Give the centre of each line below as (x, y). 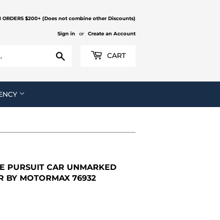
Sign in (66, 34)
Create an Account (112, 34)
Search (75, 54)
